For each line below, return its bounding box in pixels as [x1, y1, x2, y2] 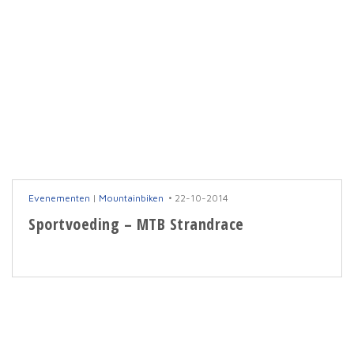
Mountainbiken [99, 191, 164, 204]
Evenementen [28, 191, 90, 204]
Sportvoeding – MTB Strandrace [28, 213, 244, 235]
